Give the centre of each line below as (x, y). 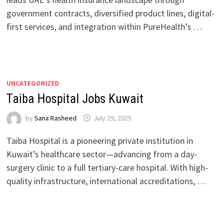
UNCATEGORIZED (33, 83)
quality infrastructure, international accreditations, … (106, 181)
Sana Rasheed (55, 118)
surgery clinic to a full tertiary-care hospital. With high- (107, 167)
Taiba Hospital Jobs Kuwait (75, 99)
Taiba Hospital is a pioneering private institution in (100, 141)
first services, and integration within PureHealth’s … (104, 27)
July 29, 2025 (112, 118)
